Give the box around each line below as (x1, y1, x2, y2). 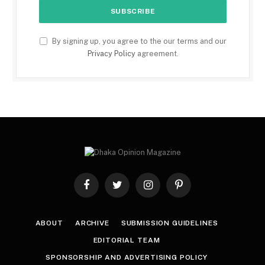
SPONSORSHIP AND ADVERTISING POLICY (46, 253, 208, 262)
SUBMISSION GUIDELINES (121, 219, 218, 228)
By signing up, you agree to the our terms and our (50, 37, 227, 46)
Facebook (85, 185, 121, 195)
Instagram (147, 185, 183, 195)
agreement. (135, 49, 179, 59)
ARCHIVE (75, 219, 109, 228)
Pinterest (177, 185, 211, 195)
